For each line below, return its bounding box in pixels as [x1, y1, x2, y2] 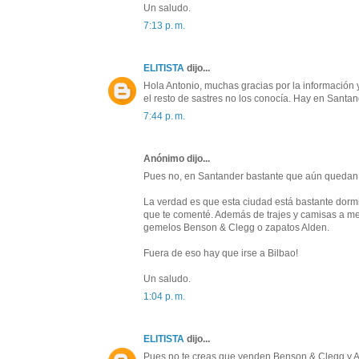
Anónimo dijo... [143, 153, 210, 165]
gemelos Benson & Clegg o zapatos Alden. [143, 222, 329, 234]
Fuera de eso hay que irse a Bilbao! [143, 248, 298, 260]
